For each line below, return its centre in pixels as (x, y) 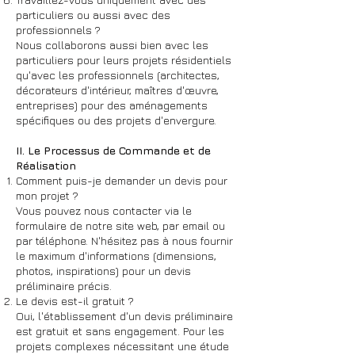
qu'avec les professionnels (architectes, (118, 75)
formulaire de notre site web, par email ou (120, 225)
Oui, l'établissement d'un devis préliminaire (124, 316)
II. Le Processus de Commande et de (113, 150)
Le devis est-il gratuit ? (75, 301)
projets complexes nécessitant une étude (122, 346)
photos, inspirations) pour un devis (103, 271)
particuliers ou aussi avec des (93, 15)
